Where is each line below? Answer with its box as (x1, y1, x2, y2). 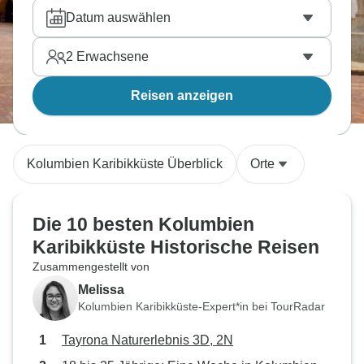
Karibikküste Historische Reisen (32, 236, 319, 258)
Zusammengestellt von (32, 260, 149, 273)
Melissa (78, 282, 124, 297)
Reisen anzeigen (131, 89, 233, 102)
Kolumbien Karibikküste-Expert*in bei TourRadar (78, 299, 325, 313)
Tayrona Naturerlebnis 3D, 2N (62, 333, 233, 347)
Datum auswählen (66, 11, 171, 24)
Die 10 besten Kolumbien (32, 214, 254, 235)
